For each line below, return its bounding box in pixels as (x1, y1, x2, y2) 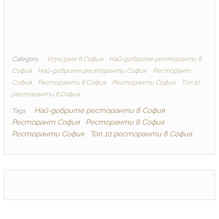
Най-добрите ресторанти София (38, 66, 147, 74)
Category (12, 55, 39, 63)
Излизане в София (47, 55, 103, 63)
